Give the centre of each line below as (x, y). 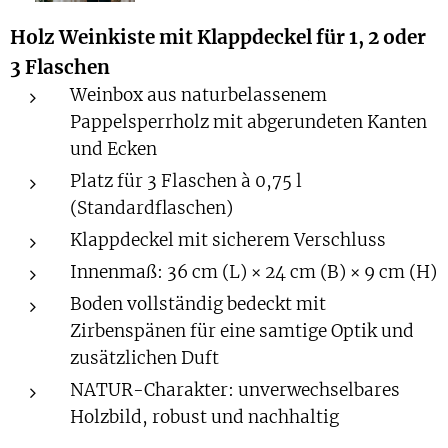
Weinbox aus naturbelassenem (198, 95)
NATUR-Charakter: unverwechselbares (235, 390)
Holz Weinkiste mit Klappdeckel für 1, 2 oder (218, 37)
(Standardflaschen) (151, 208)
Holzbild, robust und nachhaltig (204, 417)
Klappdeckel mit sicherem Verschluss (228, 240)
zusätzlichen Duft (144, 358)
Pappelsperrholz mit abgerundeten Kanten (248, 122)
